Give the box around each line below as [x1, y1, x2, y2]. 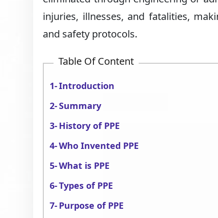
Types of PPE [59, 180, 113, 191]
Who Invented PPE [59, 140, 139, 151]
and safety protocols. [43, 27, 138, 40]
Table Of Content [58, 54, 134, 68]
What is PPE [59, 160, 110, 171]
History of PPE [59, 120, 120, 131]
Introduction [59, 80, 115, 91]
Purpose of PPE [59, 200, 124, 211]
